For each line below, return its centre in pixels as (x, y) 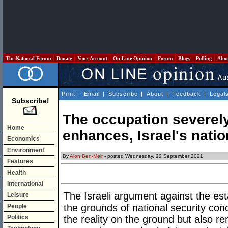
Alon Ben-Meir (86, 156)
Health (17, 173)
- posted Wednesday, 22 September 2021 (153, 156)
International (25, 184)
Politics (18, 217)
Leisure (18, 195)
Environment (26, 150)
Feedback (187, 94)
